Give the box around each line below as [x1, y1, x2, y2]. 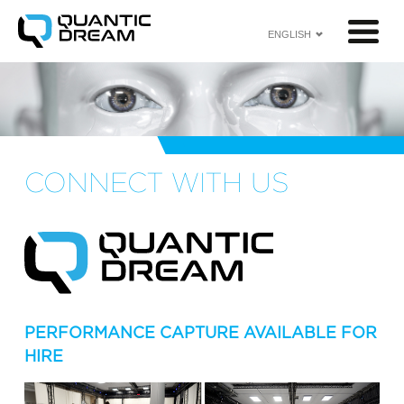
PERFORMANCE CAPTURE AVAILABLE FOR [24, 323, 378, 343]
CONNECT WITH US [24, 167, 290, 197]
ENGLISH [267, 28, 311, 40]
